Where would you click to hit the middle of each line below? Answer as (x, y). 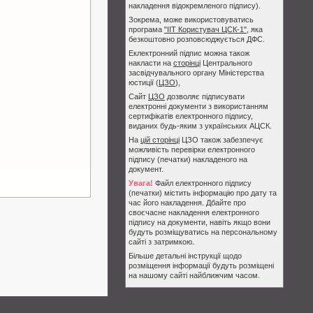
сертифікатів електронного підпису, (191, 116)
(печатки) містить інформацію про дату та (203, 193)
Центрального (226, 63)
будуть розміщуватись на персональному (203, 232)
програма (146, 29)
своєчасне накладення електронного (194, 212)
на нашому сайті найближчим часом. (194, 275)
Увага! (141, 183)
